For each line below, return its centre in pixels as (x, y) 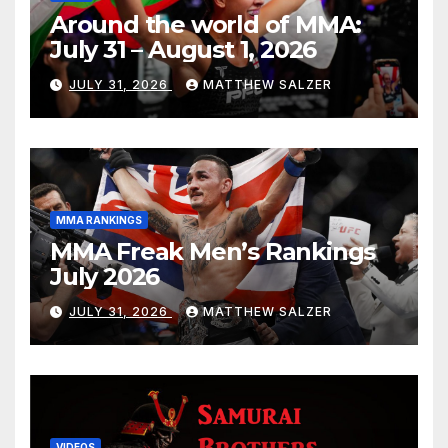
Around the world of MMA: (206, 24)
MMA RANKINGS (99, 219)
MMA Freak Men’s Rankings (213, 251)
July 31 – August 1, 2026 (183, 49)
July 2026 (105, 276)
